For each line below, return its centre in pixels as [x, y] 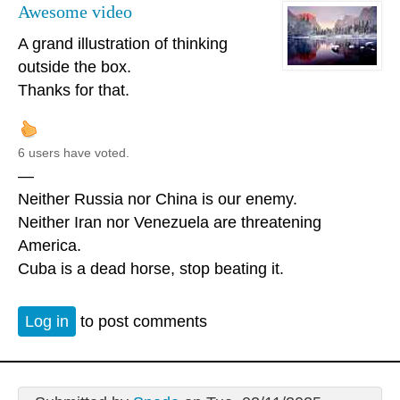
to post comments [142, 321]
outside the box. [75, 67]
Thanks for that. [74, 91]
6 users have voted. [74, 153]
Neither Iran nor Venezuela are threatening [170, 223]
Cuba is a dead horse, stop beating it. [151, 269]
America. [50, 246]
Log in [47, 321]
